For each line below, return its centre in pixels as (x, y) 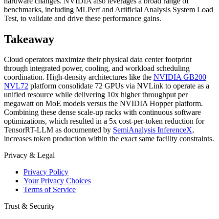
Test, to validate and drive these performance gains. (83, 18)
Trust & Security (29, 206)
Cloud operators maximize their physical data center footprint (98, 60)
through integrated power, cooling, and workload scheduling (97, 68)
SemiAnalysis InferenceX (153, 130)
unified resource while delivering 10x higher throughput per (96, 95)
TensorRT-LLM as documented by (58, 130)
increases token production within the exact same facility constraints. (109, 139)
